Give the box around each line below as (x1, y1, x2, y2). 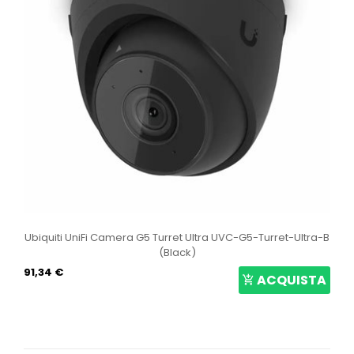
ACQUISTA (257, 270, 326, 289)
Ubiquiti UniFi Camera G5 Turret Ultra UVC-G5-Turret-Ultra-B (24, 229, 330, 245)
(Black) (158, 244, 196, 260)
